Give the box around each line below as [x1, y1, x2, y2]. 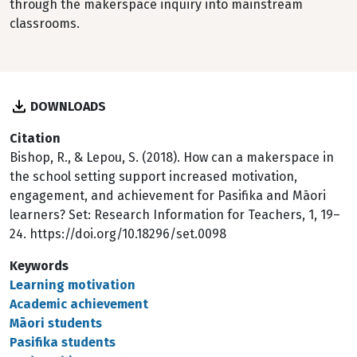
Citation [10, 131, 61, 146]
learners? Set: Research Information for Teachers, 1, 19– [10, 207, 340, 222]
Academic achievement [10, 296, 148, 312]
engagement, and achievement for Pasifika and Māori [10, 188, 326, 203]
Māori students [10, 316, 102, 331]
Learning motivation [10, 277, 135, 292]
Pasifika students [10, 335, 116, 350]
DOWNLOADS [30, 99, 106, 114]
